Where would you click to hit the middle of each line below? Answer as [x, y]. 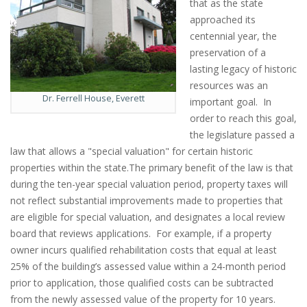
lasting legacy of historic [243, 69]
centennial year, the [233, 36]
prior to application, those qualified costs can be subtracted [142, 283]
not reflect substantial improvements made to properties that [147, 200]
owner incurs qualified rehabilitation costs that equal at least [144, 250]
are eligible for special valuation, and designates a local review [148, 217]
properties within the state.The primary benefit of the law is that [152, 168]
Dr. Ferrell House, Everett [93, 98]
